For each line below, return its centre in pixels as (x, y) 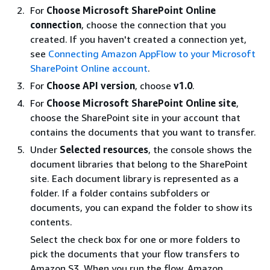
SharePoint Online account (89, 68)
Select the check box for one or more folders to (135, 239)
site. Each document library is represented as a (134, 178)
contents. (51, 221)
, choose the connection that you (154, 24)
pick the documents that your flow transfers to (135, 253)
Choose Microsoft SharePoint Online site (141, 103)
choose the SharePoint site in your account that (135, 117)
